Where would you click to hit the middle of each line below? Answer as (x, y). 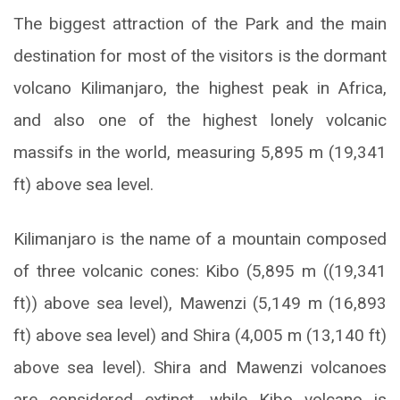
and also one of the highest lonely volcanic (200, 121)
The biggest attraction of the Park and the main (200, 24)
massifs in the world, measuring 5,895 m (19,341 (200, 153)
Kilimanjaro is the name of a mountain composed (200, 239)
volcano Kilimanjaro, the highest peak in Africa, (200, 88)
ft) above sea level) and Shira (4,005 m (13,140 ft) (200, 336)
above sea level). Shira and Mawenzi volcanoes (200, 368)
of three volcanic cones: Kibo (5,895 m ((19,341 (200, 271)
